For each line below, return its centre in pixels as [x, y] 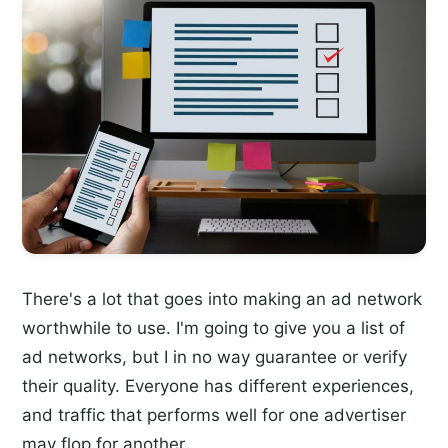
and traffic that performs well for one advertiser [214, 414]
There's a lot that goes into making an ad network [222, 298]
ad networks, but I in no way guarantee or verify [214, 356]
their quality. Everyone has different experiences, [218, 385]
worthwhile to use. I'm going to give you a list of [213, 327]
